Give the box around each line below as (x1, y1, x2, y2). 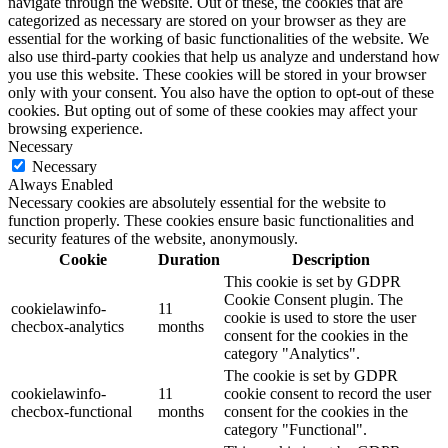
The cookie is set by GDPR (224, 367, 398, 385)
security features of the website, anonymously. (8, 230, 298, 248)
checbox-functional (11, 403, 132, 421)
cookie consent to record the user (224, 385, 431, 403)
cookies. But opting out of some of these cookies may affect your (8, 102, 417, 120)
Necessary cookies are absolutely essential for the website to (8, 194, 386, 212)
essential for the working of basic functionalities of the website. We (8, 30, 429, 48)
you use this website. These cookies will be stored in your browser (8, 66, 426, 84)
